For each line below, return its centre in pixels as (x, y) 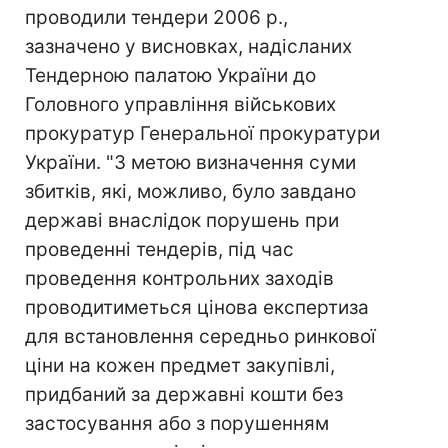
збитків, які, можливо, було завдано (190, 191)
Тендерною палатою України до (170, 75)
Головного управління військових (180, 104)
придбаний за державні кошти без (184, 394)
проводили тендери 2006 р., (156, 17)
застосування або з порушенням (177, 423)
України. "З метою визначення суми (190, 162)
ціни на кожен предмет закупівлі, (180, 365)
